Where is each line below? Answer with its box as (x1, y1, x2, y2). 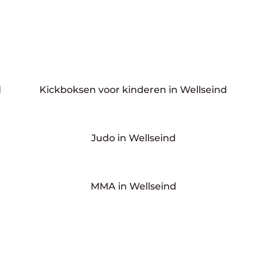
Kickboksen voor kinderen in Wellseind (39, 84, 228, 96)
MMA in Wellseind (90, 180, 176, 192)
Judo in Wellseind (91, 132, 176, 144)
